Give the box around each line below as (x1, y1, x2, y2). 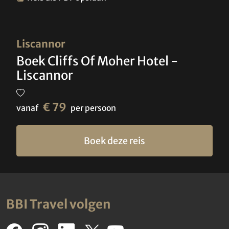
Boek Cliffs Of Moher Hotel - (16, 53, 178, 70)
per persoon (71, 103, 116, 113)
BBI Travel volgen (6, 196, 111, 213)
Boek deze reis (84, 135, 145, 147)
